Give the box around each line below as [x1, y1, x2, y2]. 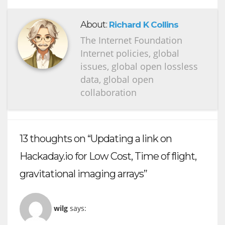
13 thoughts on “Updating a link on [20, 132, 172, 145]
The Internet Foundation [80, 34, 182, 46]
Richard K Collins [108, 19, 179, 30]
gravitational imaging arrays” [20, 167, 147, 180]
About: [80, 19, 109, 30]
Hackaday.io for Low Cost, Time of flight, [20, 150, 196, 162]
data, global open [80, 73, 154, 85]
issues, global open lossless [80, 60, 198, 72]
